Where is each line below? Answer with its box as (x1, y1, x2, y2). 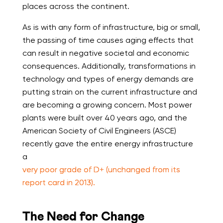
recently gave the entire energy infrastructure (22, 138, 193, 148)
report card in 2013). (22, 177, 95, 187)
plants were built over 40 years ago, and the (22, 112, 187, 122)
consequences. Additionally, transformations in (22, 61, 196, 71)
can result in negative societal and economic (22, 48, 189, 58)
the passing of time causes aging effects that (22, 35, 194, 45)
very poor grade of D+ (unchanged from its (22, 164, 180, 174)
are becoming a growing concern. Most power (22, 100, 192, 110)
